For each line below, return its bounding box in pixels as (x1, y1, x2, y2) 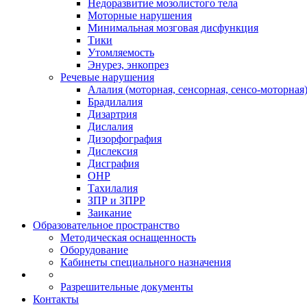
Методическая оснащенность (60, 232, 196, 243)
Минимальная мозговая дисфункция (88, 22, 258, 34)
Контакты (33, 293, 79, 305)
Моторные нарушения (88, 10, 192, 21)
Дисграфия (88, 158, 139, 169)
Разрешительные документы (60, 281, 193, 293)
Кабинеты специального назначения (60, 256, 231, 268)
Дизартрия (88, 108, 137, 120)
